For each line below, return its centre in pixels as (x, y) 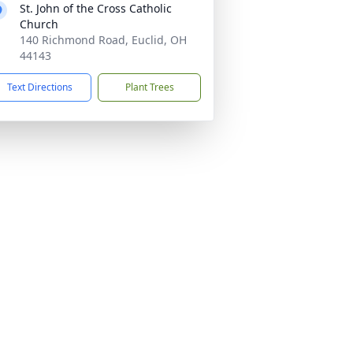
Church (39, 24)
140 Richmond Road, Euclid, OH (103, 40)
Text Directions (40, 87)
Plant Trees (149, 87)
